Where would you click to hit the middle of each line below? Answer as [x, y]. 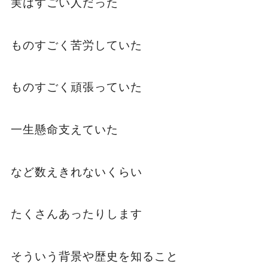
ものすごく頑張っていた [76, 87]
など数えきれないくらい [76, 172]
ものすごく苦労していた [76, 45]
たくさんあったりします [76, 214]
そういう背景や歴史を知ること [94, 256]
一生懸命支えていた [64, 129]
